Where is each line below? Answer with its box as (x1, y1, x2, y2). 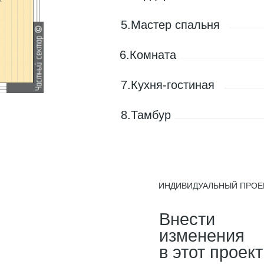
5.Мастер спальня (121, 18, 220, 31)
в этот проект (159, 243, 263, 262)
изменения (159, 226, 245, 245)
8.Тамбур (121, 108, 171, 121)
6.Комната (120, 48, 176, 61)
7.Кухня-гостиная (121, 78, 214, 91)
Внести (159, 210, 215, 229)
